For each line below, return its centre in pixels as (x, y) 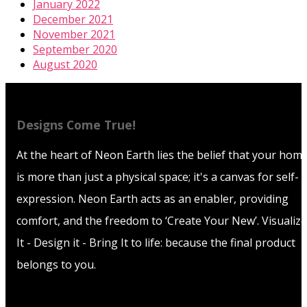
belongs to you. (56, 265)
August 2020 (65, 64)
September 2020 (75, 49)
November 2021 (74, 34)
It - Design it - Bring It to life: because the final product (156, 243)
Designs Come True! (76, 125)
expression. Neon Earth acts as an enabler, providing (152, 199)
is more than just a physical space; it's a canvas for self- (158, 177)
